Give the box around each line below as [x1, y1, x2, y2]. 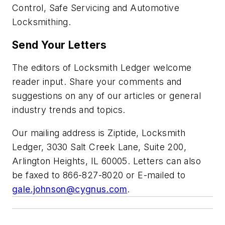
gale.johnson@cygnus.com [12, 183, 128, 194]
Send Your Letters [12, 38, 107, 51]
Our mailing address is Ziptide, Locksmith [12, 127, 186, 138]
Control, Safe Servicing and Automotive [12, 3, 180, 14]
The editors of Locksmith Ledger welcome [12, 62, 192, 73]
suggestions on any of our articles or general [12, 90, 201, 101]
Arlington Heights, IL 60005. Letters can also [12, 155, 201, 166]
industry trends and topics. [12, 104, 126, 116]
